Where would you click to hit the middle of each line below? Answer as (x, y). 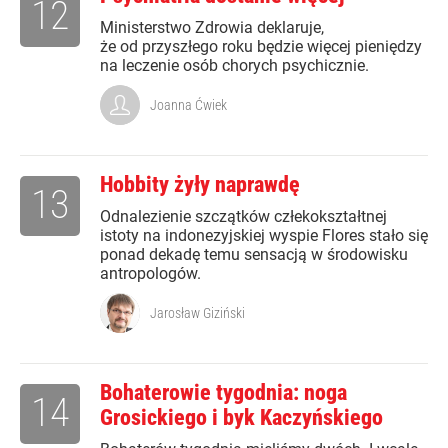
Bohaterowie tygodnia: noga (223, 393)
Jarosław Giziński (197, 313)
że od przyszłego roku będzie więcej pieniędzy (261, 47)
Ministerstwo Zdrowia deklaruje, (212, 28)
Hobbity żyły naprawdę (200, 185)
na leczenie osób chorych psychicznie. (234, 66)
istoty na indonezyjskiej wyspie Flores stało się (264, 236)
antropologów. (150, 274)
